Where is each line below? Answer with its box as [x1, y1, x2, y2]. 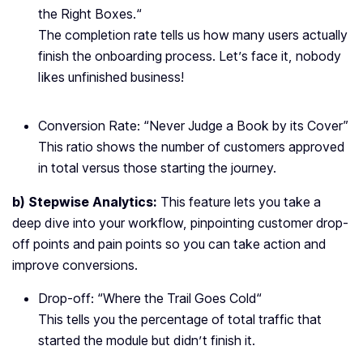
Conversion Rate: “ [38, 117, 149, 135]
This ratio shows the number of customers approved [38, 139, 344, 156]
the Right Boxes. [38, 6, 136, 23]
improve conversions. [12, 257, 138, 274]
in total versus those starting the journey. [38, 160, 276, 177]
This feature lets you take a [157, 194, 321, 211]
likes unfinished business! [38, 69, 184, 86]
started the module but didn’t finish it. [38, 332, 255, 349]
